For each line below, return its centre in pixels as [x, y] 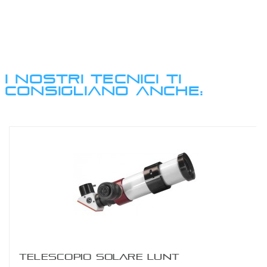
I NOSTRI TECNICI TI [94, 78]
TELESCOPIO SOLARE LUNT [100, 256]
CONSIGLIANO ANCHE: [104, 90]
